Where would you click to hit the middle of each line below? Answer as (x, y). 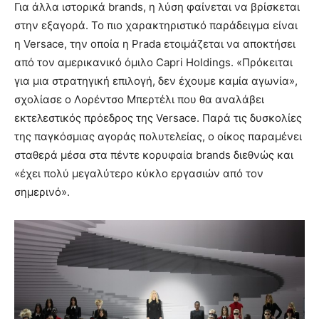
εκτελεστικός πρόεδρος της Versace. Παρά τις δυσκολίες (158, 118)
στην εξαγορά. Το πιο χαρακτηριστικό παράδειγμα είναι (156, 26)
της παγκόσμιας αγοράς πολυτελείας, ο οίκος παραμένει (158, 137)
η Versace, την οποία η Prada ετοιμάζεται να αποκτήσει (155, 44)
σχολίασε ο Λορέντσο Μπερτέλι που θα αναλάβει (139, 100)
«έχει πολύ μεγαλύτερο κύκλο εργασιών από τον (139, 174)
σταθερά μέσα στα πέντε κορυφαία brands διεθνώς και (154, 155)
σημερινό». (42, 192)
